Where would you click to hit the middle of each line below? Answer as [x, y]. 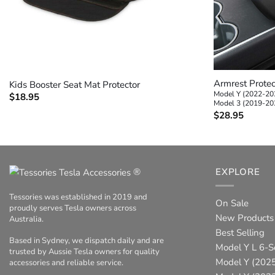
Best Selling [240, 233]
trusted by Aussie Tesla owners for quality [84, 252]
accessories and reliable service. [66, 263]
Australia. [26, 219]
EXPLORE [238, 172]
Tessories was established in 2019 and [78, 197]
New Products [245, 218]
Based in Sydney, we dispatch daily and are [87, 241]
